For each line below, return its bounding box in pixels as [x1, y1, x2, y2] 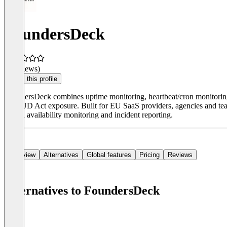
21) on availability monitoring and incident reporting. [4, 110, 173, 120]
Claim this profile [8, 75, 57, 83]
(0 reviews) [4, 64, 40, 73]
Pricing [139, 151, 160, 159]
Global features [87, 151, 131, 159]
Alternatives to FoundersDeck [4, 184, 160, 198]
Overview [8, 151, 35, 159]
